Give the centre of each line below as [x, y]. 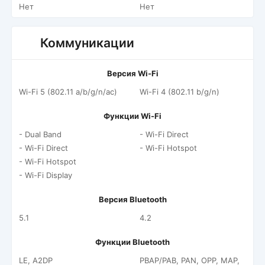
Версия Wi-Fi [132, 73]
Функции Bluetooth [132, 242]
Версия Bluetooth [132, 199]
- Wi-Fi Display [46, 175]
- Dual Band [40, 134]
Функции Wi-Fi [132, 116]
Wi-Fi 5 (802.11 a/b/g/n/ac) [68, 92]
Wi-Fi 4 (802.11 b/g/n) [180, 92]
